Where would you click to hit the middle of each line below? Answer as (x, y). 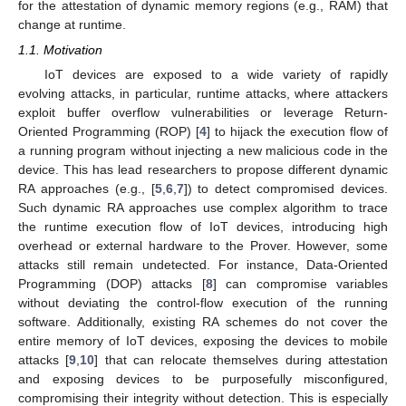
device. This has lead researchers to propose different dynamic (203, 170)
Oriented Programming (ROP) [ (109, 132)
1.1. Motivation (60, 50)
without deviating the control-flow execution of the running (203, 303)
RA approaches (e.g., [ (87, 189)
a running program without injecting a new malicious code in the (203, 151)
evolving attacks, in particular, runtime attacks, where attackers (203, 94)
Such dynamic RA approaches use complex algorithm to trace (203, 208)
